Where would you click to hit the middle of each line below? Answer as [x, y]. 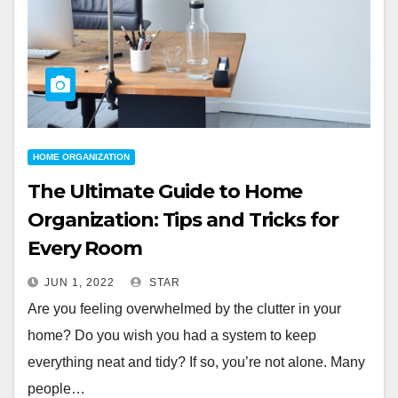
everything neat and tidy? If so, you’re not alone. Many [196, 362]
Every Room [85, 248]
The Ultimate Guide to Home [165, 191]
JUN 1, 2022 [80, 283]
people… [56, 389]
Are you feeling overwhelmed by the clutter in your [184, 309]
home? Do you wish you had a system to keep [172, 335]
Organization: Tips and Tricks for [183, 220]
